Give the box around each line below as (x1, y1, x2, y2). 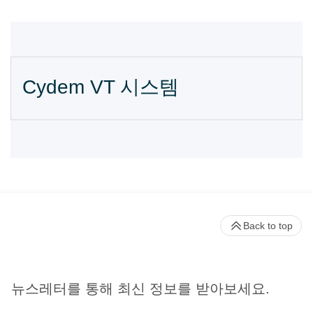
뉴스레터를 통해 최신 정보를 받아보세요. (11, 281, 270, 297)
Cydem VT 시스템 (22, 76, 179, 99)
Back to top (243, 219, 293, 231)
